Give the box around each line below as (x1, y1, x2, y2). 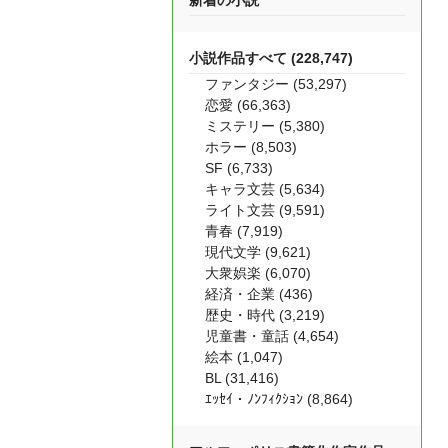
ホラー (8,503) (205, 139, 297, 155)
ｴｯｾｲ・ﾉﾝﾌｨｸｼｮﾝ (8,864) (205, 391, 353, 407)
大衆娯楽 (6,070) (205, 265, 311, 281)
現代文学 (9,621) (205, 244, 311, 260)
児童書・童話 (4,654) (205, 328, 339, 344)
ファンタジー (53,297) (205, 76, 347, 92)
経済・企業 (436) (205, 286, 313, 302)
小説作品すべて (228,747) (189, 50, 353, 66)
